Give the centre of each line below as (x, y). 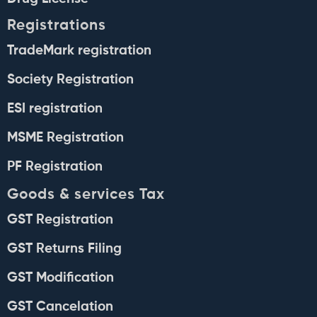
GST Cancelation (60, 307)
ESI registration (55, 109)
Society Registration (70, 80)
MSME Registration (65, 138)
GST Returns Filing (64, 249)
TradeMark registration (79, 51)
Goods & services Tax (86, 195)
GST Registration (60, 220)
